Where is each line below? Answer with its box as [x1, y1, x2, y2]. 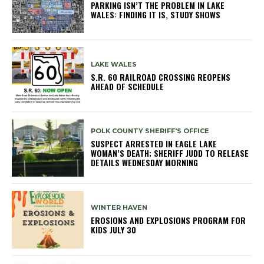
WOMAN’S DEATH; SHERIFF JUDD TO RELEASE [91, 147, 249, 160]
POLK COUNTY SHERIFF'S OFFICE [91, 127, 210, 136]
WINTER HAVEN [91, 203, 148, 212]
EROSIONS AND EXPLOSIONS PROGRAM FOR [91, 214, 246, 227]
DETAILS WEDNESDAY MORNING [91, 156, 199, 169]
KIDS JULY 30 [91, 223, 137, 236]
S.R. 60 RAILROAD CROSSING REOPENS [91, 70, 231, 83]
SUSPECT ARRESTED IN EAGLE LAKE [91, 137, 217, 150]
